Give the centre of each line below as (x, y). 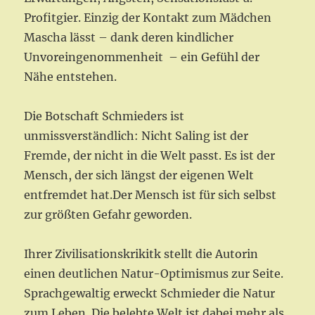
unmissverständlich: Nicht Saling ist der (136, 136)
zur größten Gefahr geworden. (108, 215)
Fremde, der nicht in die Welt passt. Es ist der (150, 156)
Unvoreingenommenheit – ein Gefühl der (142, 57)
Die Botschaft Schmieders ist (104, 116)
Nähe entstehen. (71, 77)
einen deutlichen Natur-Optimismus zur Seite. (154, 274)
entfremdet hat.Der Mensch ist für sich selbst (150, 195)
